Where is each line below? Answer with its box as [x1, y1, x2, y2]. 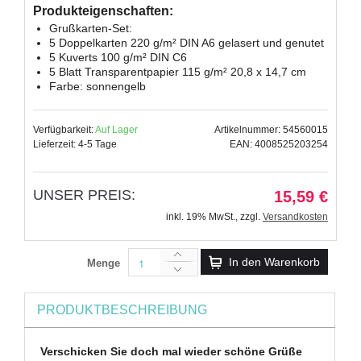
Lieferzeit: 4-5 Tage [33, 138, 117, 150]
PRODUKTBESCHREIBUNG [37, 302, 207, 317]
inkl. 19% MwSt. [166, 210, 235, 222]
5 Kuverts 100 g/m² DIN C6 [49, 50, 187, 64]
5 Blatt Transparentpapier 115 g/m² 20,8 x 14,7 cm [49, 64, 306, 78]
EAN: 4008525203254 [230, 138, 328, 150]
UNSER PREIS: [33, 186, 135, 203]
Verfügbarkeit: [33, 123, 95, 135]
